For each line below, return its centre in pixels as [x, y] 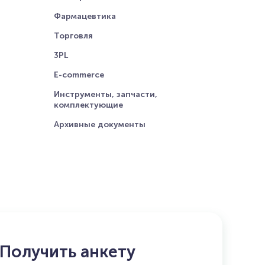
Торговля [73, 36]
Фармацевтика [85, 16]
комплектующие [88, 105]
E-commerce [79, 75]
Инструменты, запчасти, [106, 94]
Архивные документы [100, 125]
